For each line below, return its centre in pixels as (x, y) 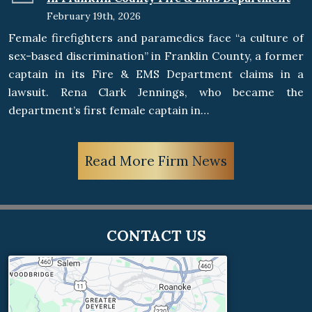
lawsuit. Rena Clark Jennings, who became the (156, 92)
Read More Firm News (156, 161)
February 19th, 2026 (94, 16)
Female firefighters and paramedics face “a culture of (156, 38)
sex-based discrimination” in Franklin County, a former (156, 56)
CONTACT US (156, 235)
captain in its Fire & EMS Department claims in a (156, 74)
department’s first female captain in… (109, 110)
